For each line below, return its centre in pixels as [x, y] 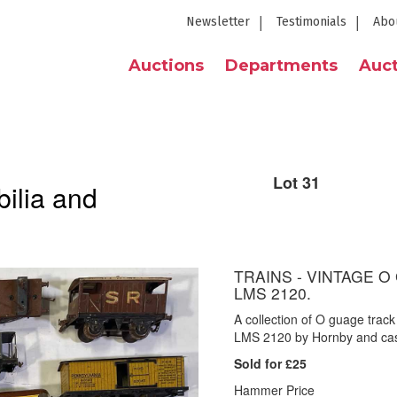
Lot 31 [296, 183]
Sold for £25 [270, 363]
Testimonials [311, 22]
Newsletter [218, 22]
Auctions [166, 66]
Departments [281, 66]
